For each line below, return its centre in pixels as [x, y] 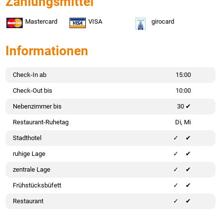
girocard [163, 21]
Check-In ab [30, 74]
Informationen [47, 51]
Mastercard [41, 21]
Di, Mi [183, 122]
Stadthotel [27, 138]
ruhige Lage [29, 153]
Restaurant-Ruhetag [41, 122]
